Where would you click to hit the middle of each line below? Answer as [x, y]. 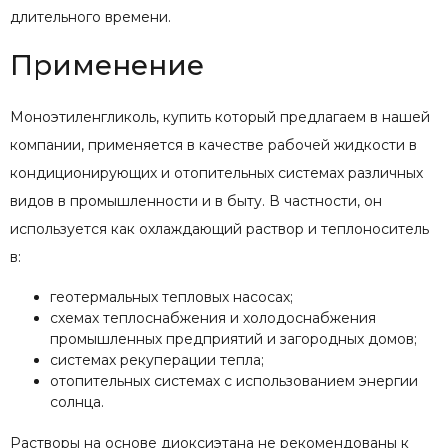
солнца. [77, 401]
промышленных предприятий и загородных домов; [233, 338]
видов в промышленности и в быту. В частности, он [196, 200]
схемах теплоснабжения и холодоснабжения [213, 317]
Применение [107, 64]
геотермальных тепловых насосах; [171, 296]
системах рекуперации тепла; [157, 359]
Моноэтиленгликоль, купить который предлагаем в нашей [220, 116]
